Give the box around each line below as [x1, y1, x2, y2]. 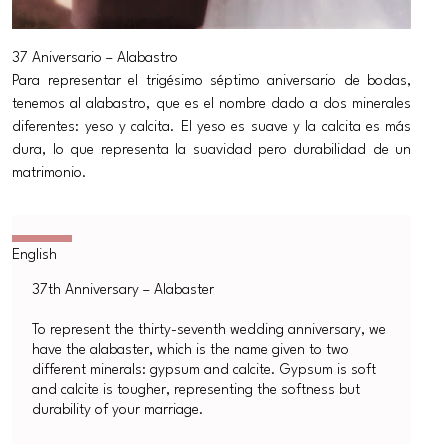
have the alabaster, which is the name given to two [32, 343, 350, 358]
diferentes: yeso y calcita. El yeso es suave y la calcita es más [12, 120, 412, 135]
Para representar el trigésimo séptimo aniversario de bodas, [12, 74, 412, 89]
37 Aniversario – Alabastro [12, 51, 179, 66]
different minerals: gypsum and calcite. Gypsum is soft [32, 363, 377, 378]
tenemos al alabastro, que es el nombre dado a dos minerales [12, 97, 412, 112]
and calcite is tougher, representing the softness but [32, 383, 361, 398]
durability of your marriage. [32, 403, 205, 418]
